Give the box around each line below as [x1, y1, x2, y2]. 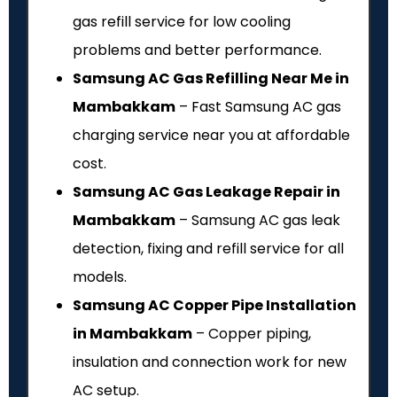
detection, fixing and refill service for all [73, 238, 344, 260]
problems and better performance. [73, 40, 322, 61]
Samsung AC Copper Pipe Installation [73, 295, 356, 316]
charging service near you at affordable [73, 125, 350, 146]
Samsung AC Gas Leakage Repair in [73, 182, 340, 203]
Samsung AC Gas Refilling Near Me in [73, 68, 349, 90]
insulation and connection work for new [73, 352, 346, 373]
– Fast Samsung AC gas [175, 97, 341, 118]
